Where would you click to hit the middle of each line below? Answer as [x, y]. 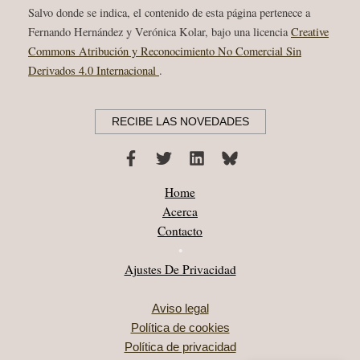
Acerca [180, 211]
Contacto [180, 231]
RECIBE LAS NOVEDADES [180, 122]
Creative [310, 32]
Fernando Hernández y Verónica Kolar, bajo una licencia [160, 32]
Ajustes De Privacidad [180, 269]
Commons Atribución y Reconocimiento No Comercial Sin [165, 51]
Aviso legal [180, 309]
